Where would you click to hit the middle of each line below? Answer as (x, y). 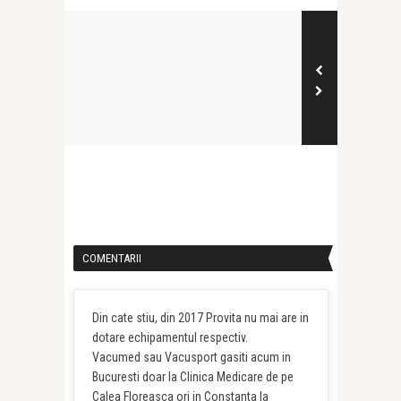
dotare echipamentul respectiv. (170, 337)
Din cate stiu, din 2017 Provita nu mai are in (200, 317)
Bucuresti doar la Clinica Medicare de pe (192, 376)
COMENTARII (111, 258)
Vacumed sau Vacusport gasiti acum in (191, 357)
